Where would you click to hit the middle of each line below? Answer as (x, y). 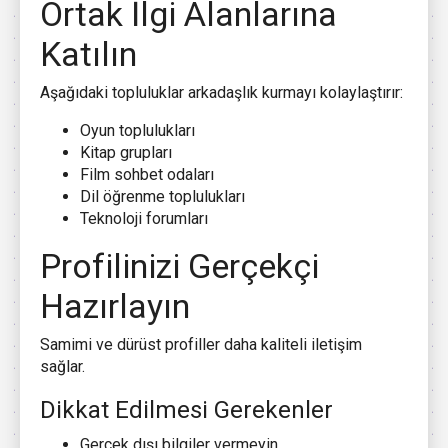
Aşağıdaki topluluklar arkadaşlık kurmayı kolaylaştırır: (221, 92)
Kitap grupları (126, 152)
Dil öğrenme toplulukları (162, 196)
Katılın (88, 53)
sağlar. (62, 366)
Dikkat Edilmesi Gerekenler (186, 409)
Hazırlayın (115, 305)
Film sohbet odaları (147, 174)
